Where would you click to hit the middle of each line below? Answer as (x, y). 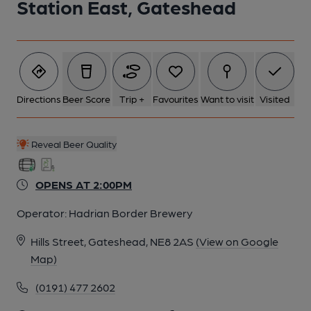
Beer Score (87, 99)
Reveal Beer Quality (73, 144)
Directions (39, 99)
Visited (275, 99)
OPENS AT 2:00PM (84, 184)
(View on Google (237, 241)
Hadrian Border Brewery (131, 213)
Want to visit (227, 99)
